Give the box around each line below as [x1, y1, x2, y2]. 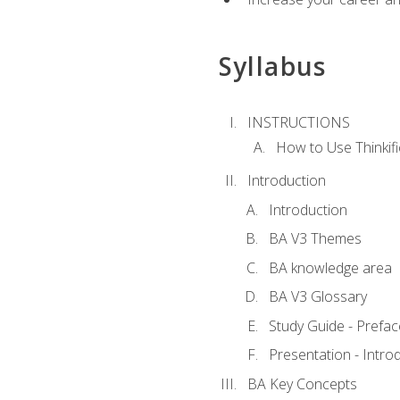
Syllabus [218, 48, 327, 83]
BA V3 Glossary [268, 287, 367, 307]
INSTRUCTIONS [246, 112, 350, 132]
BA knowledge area [268, 257, 392, 278]
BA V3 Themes [268, 229, 362, 249]
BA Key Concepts [246, 373, 357, 394]
